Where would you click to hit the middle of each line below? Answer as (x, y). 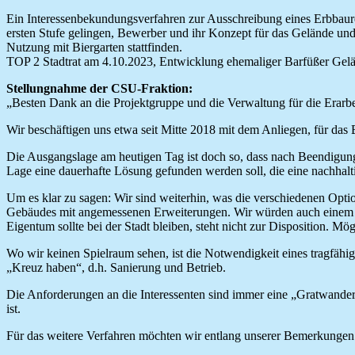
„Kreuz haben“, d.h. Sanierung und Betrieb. (116, 267)
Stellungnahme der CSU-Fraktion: (99, 88)
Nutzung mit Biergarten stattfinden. (94, 47)
